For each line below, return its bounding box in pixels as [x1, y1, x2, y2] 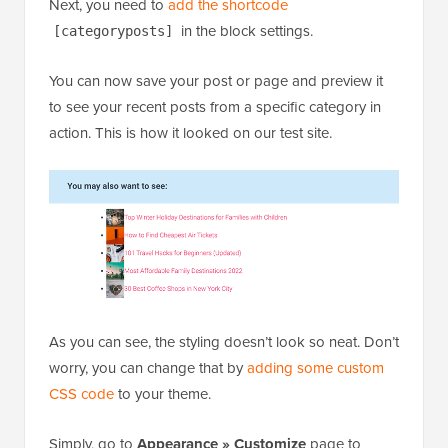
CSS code [49, 229, 114, 252]
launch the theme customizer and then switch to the [49, 305, 379, 328]
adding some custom [247, 203, 384, 226]
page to [306, 279, 361, 302]
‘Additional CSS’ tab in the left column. [49, 331, 292, 354]
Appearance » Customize [137, 279, 306, 302]
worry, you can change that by [49, 203, 247, 226]
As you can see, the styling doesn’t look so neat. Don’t [49, 177, 399, 200]
